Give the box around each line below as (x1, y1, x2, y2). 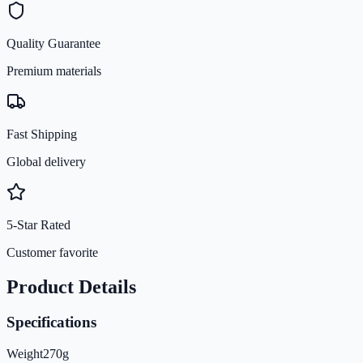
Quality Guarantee (6, 36, 100, 50)
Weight (6, 347, 43, 361)
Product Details (6, 275, 136, 297)
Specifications (6, 314, 96, 331)
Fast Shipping (6, 126, 77, 141)
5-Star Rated (6, 217, 70, 232)
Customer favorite (6, 245, 98, 259)
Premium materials (6, 63, 101, 78)
